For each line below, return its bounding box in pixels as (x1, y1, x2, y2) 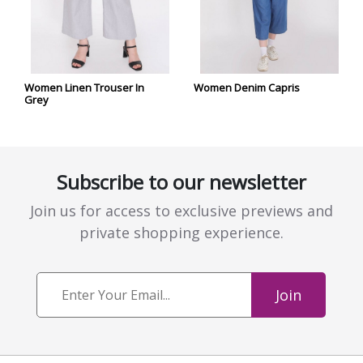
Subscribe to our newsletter (57, 169, 306, 196)
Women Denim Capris (194, 80, 300, 96)
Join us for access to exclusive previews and (30, 201, 333, 221)
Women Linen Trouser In (24, 80, 144, 96)
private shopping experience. (79, 223, 284, 243)
